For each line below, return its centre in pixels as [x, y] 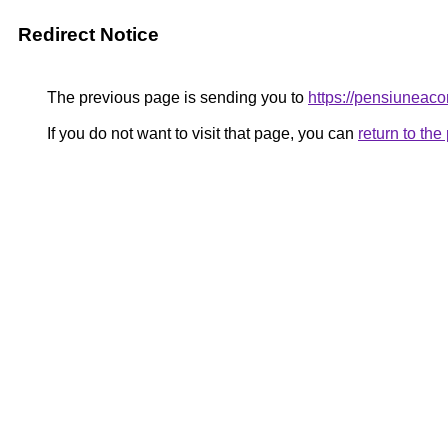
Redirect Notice [88, 34]
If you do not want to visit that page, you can [200, 133]
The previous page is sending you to [175, 97]
